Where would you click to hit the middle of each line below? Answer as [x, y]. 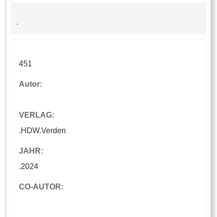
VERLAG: [37, 115]
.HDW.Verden [42, 131]
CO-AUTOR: [41, 187]
